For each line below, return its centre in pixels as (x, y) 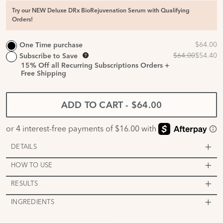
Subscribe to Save (49, 56)
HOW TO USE (32, 165)
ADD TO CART (92, 106)
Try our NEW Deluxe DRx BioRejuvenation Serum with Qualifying (101, 11)
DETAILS (24, 146)
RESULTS (24, 183)
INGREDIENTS (33, 201)
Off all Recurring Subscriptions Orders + (104, 66)
